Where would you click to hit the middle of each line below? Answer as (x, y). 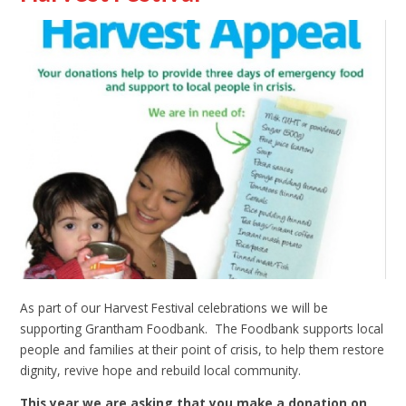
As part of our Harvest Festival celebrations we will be (174, 307)
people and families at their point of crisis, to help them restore (203, 349)
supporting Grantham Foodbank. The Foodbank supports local (202, 328)
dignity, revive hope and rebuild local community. (161, 370)
